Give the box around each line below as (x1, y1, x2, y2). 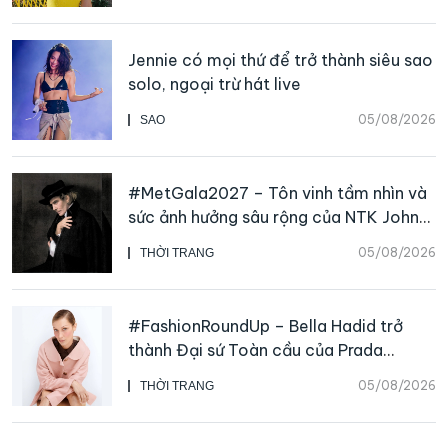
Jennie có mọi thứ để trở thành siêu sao (128, 49, 433, 70)
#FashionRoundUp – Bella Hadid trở (128, 315, 403, 336)
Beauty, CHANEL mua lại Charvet (128, 363, 384, 384)
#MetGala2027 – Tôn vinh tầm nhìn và (128, 182, 427, 203)
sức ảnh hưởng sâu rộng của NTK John (128, 206, 419, 227)
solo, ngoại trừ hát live (128, 73, 301, 94)
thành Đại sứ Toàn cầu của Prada (128, 339, 383, 360)
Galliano (128, 230, 197, 251)
